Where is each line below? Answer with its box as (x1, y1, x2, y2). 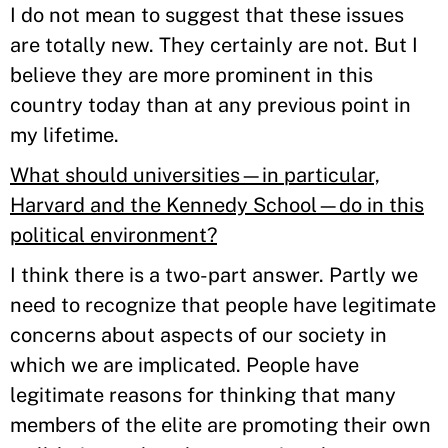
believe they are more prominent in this (10, 63, 373, 87)
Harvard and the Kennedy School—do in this (10, 193, 424, 217)
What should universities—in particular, (10, 163, 380, 187)
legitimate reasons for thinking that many (10, 383, 396, 407)
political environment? (10, 223, 217, 247)
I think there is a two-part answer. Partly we (10, 263, 418, 287)
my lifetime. (10, 123, 119, 147)
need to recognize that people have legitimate (10, 293, 436, 317)
